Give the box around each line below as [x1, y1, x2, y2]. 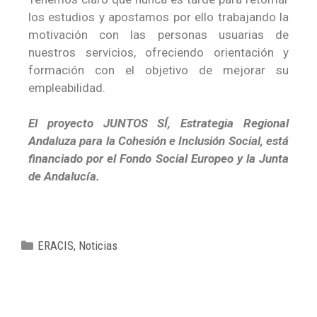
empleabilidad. [28, 80, 105, 95]
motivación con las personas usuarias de [28, 27, 289, 42]
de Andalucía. [28, 169, 100, 183]
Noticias [79, 238, 118, 253]
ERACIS [38, 238, 74, 253]
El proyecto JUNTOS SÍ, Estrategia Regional [28, 116, 289, 130]
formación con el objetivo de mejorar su [28, 62, 289, 77]
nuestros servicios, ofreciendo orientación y [28, 45, 289, 59]
